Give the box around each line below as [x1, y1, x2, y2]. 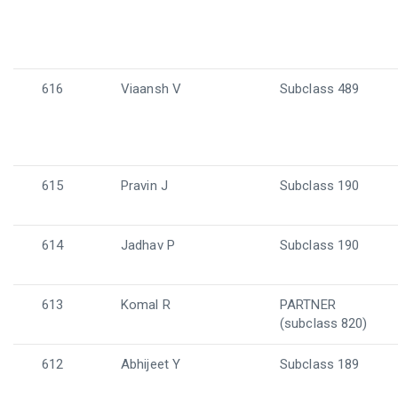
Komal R [121, 297, 171, 313]
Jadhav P [121, 237, 175, 253]
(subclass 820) [280, 315, 368, 331]
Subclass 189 [280, 356, 360, 372]
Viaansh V [121, 81, 181, 97]
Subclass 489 [280, 81, 360, 97]
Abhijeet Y [121, 356, 180, 372]
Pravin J [121, 178, 168, 194]
